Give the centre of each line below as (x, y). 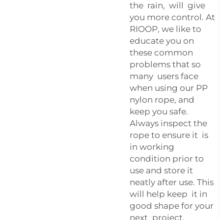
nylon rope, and (162, 99)
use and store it (162, 170)
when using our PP (169, 88)
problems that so (165, 64)
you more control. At (172, 17)
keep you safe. (159, 111)
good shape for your (172, 206)
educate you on (162, 41)
